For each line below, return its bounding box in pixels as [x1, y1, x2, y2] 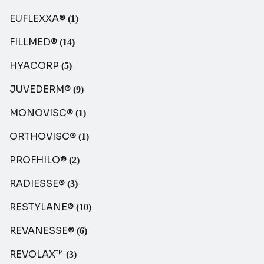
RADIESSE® [9, 177, 67, 190]
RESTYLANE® [9, 201, 76, 214]
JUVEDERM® [9, 83, 73, 96]
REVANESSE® [9, 225, 77, 237]
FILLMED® [9, 36, 60, 49]
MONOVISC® [9, 107, 75, 120]
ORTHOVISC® [9, 130, 78, 143]
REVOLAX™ [9, 248, 66, 261]
